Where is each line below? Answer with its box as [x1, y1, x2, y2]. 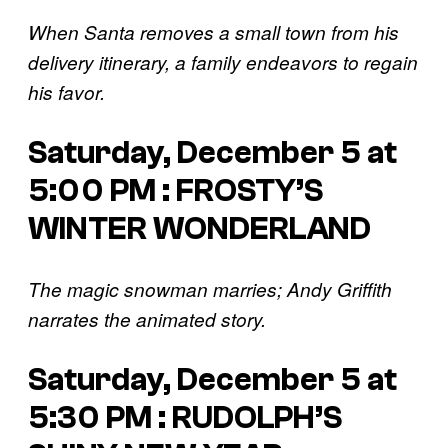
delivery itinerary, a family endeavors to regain [28, 49, 418, 76]
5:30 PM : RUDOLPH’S [28, 399, 342, 436]
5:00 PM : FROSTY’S [28, 172, 323, 209]
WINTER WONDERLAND [28, 210, 371, 247]
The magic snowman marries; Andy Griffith [28, 276, 392, 303]
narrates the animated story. [28, 306, 266, 333]
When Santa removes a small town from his [28, 19, 399, 46]
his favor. [28, 79, 105, 106]
